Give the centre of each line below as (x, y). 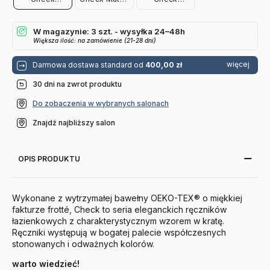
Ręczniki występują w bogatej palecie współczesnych (119, 232)
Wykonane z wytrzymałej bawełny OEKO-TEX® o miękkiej (127, 198)
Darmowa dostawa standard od (89, 64)
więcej (238, 64)
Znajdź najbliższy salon (74, 122)
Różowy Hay (43, 7)
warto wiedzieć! (46, 263)
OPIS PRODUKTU (49, 159)
